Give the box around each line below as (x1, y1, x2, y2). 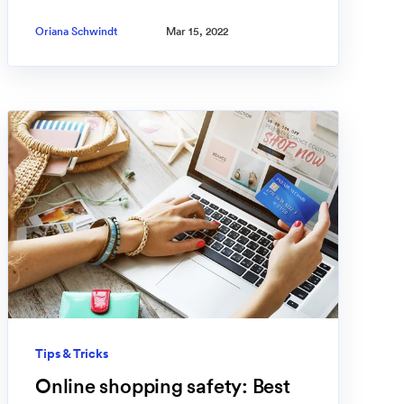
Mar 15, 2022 (166, 24, 228, 39)
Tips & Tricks (35, 345, 108, 363)
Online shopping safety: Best (35, 373, 290, 399)
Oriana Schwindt (35, 24, 117, 39)
